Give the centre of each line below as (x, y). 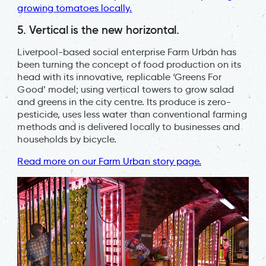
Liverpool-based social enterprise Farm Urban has (127, 52)
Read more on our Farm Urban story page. (110, 161)
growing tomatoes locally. (75, 8)
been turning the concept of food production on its (129, 65)
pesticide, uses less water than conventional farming (132, 115)
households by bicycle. (68, 140)
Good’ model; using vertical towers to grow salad (126, 90)
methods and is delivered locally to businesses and (129, 127)
